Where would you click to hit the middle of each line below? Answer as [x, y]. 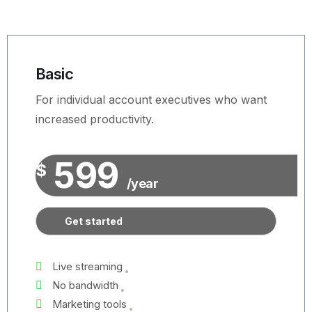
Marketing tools [89, 304]
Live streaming [87, 266]
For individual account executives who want [151, 100]
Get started [94, 221]
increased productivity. [95, 119]
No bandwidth [85, 285]
